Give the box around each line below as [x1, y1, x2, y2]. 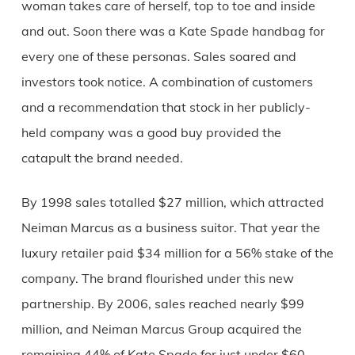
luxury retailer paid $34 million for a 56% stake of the [21, 244, 334, 261]
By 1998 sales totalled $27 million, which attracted [21, 193, 324, 210]
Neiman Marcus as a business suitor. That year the [21, 219, 320, 235]
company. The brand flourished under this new [21, 269, 294, 286]
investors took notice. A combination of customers [21, 73, 313, 90]
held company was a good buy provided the [21, 124, 281, 140]
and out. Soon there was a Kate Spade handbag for [21, 22, 325, 39]
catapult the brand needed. [21, 149, 183, 166]
